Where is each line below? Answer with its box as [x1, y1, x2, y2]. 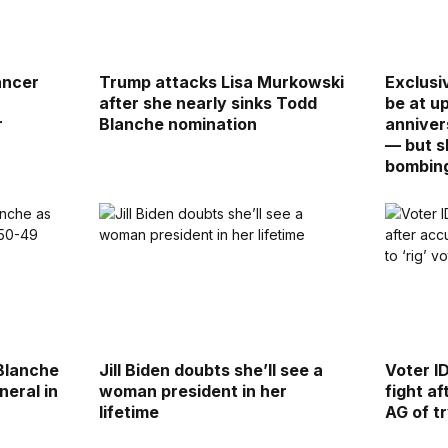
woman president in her [98, 381, 287, 402]
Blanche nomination [98, 114, 257, 135]
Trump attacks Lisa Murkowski [98, 72, 344, 93]
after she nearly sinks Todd [98, 93, 317, 114]
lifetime [98, 402, 159, 423]
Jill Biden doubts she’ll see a [98, 360, 323, 381]
